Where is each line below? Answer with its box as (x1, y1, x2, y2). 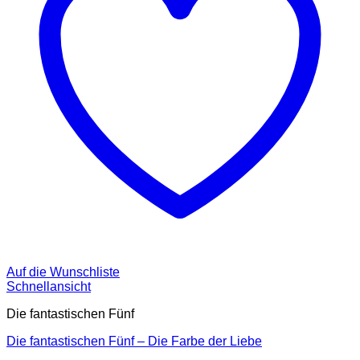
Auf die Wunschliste (6, 265, 120, 280)
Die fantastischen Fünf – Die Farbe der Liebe (6, 334, 262, 349)
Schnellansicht (6, 280, 91, 294)
